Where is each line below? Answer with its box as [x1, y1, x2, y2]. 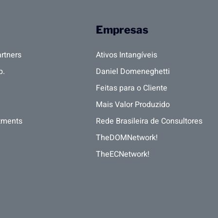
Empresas [96, 23, 148, 36]
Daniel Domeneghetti [96, 66, 170, 78]
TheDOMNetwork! [96, 132, 158, 144]
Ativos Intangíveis [96, 49, 157, 61]
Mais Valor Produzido [96, 99, 170, 111]
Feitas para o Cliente [96, 82, 167, 94]
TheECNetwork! [96, 148, 149, 161]
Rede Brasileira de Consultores [96, 115, 202, 127]
